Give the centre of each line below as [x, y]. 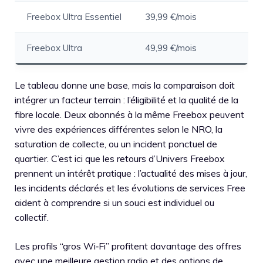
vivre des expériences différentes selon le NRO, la [119, 129]
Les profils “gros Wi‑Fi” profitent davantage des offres [128, 246]
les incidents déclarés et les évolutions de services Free [130, 188]
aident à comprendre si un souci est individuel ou [114, 202]
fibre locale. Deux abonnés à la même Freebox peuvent [129, 114]
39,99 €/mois [171, 17]
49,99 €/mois [171, 48]
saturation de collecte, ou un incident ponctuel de [116, 144]
